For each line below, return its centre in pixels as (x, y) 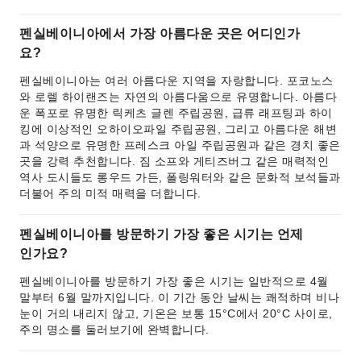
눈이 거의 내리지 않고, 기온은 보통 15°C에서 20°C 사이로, (176, 313)
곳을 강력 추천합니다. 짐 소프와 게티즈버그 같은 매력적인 (174, 161)
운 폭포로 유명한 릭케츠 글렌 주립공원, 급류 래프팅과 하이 (176, 113)
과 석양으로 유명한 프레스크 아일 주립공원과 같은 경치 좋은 (180, 145)
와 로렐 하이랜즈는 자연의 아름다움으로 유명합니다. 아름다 (178, 97)
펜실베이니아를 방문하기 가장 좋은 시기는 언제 (162, 234)
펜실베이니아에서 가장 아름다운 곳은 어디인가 (160, 33)
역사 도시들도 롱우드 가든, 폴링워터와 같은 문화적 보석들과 (180, 177)
